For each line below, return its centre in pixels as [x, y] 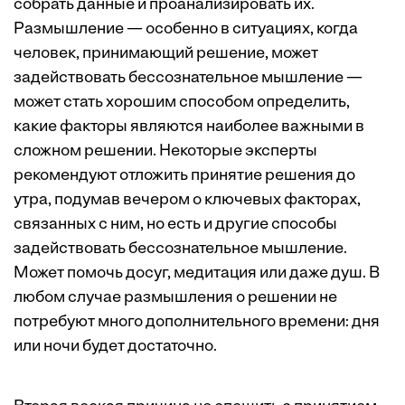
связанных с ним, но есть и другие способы [175, 225]
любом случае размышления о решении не [175, 298]
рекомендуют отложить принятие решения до [184, 176]
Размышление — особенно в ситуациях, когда [186, 30]
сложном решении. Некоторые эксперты [165, 152]
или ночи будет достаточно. [115, 347]
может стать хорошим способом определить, [182, 103]
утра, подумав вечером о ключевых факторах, [187, 201]
